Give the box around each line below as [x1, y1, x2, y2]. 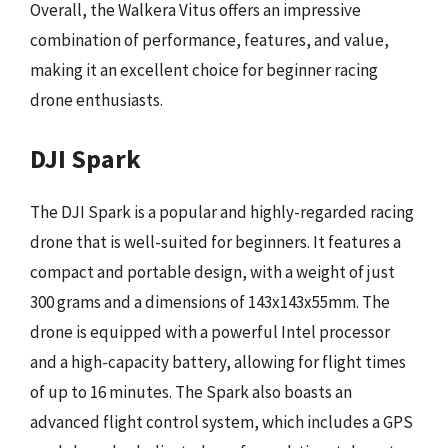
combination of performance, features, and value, [30, 29, 389, 51]
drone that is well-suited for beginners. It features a [30, 230, 401, 253]
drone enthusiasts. [30, 89, 163, 111]
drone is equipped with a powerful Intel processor [30, 320, 390, 343]
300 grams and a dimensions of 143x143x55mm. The [30, 290, 390, 313]
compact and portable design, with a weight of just [30, 260, 395, 283]
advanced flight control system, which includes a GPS [30, 410, 413, 433]
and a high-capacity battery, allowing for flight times [30, 350, 406, 373]
